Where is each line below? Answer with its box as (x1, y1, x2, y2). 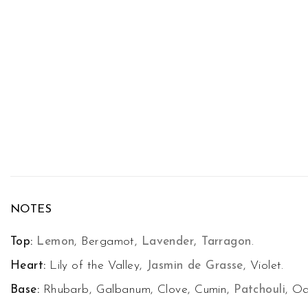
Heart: (10, 260, 46, 272)
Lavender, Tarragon (141, 236, 252, 248)
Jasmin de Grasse (146, 260, 243, 272)
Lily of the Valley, (45, 260, 146, 272)
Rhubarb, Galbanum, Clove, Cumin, (39, 283, 234, 296)
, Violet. (243, 260, 284, 272)
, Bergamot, (74, 236, 142, 248)
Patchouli (234, 283, 286, 296)
